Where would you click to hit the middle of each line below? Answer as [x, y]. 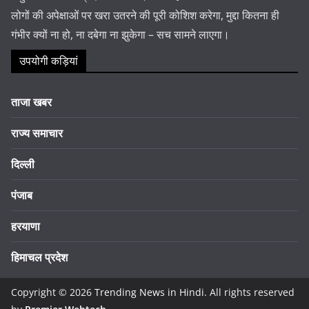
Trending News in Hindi [149, 292]
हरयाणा [26, 226]
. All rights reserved [249, 292]
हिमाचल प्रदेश [39, 257]
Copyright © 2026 [53, 292]
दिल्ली [23, 164]
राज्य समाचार [37, 133]
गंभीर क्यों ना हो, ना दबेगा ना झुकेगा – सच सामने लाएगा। [120, 34]
